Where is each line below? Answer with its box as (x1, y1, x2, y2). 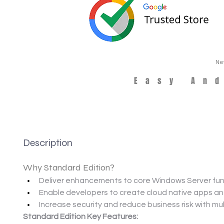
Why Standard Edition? (23, 162, 114, 173)
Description (23, 136, 72, 149)
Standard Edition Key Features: (23, 212, 138, 221)
